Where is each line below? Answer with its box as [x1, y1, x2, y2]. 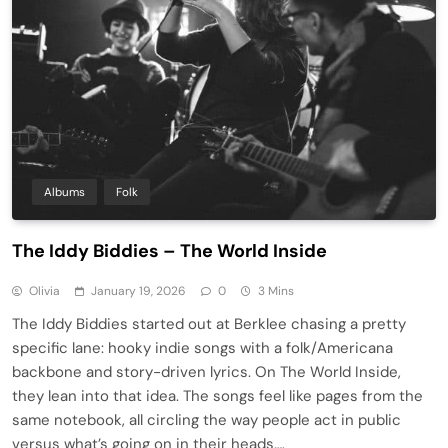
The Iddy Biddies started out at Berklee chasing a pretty [12, 313, 406, 334]
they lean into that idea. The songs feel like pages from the [12, 385, 423, 406]
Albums [44, 183, 85, 200]
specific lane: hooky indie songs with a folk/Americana [12, 337, 393, 358]
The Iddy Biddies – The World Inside [12, 238, 327, 263]
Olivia [29, 282, 60, 299]
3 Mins [258, 282, 294, 299]
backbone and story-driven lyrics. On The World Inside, [12, 361, 401, 382]
